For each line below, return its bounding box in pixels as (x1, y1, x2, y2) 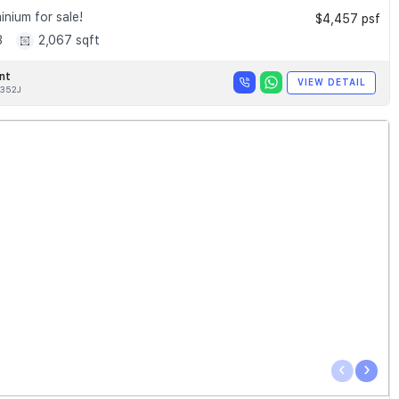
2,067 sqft (37, 33, 100, 48)
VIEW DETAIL (297, 77, 366, 88)
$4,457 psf (315, 11, 380, 26)
